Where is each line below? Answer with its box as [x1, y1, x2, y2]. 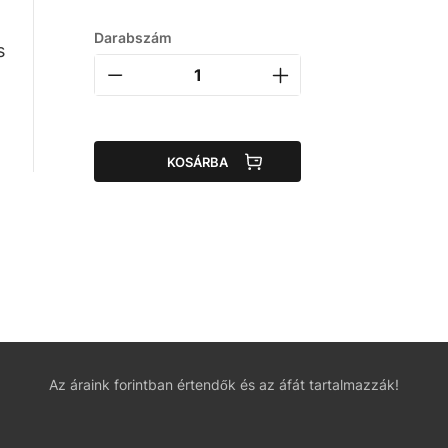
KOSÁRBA [167, 153, 229, 170]
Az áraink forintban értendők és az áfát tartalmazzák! [49, 376, 399, 393]
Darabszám [94, 29, 173, 46]
